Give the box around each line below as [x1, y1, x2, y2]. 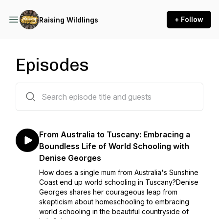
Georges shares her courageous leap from [39, 188, 177, 196]
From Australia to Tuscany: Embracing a [39, 130, 190, 139]
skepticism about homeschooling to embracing [39, 197, 189, 206]
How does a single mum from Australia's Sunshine [39, 168, 198, 176]
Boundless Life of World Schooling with [39, 141, 189, 151]
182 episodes [15, 85, 58, 93]
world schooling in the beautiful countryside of [39, 207, 189, 216]
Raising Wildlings [39, 15, 98, 24]
